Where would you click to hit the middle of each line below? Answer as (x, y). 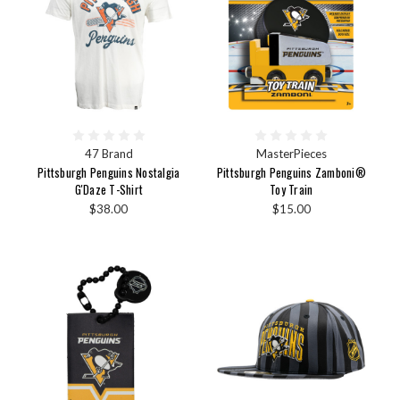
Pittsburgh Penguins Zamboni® (291, 173)
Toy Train (292, 190)
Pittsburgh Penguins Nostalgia (109, 173)
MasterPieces (291, 154)
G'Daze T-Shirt (108, 190)
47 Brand (108, 154)
